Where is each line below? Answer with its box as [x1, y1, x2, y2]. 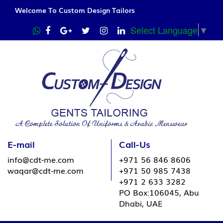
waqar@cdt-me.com [7, 164, 84, 176]
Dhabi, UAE [119, 197, 162, 209]
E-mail [7, 137, 35, 150]
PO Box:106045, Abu [119, 186, 199, 198]
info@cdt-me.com [7, 153, 74, 165]
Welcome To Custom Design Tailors [15, 5, 135, 15]
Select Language [130, 23, 198, 36]
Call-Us [119, 137, 150, 150]
